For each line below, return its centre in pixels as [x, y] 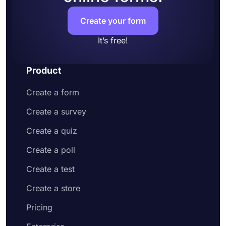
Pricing [39, 207]
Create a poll [51, 150]
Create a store [53, 188]
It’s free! [113, 40]
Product [44, 70]
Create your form [113, 21]
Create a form [53, 92]
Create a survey [56, 111]
